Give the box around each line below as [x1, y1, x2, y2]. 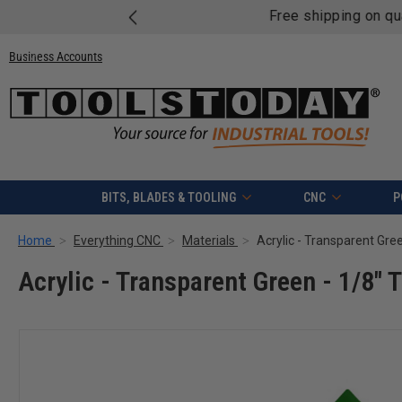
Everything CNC [74, 233, 161, 249]
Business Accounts [9, 48, 102, 64]
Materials [182, 233, 235, 249]
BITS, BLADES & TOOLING [100, 190, 236, 205]
